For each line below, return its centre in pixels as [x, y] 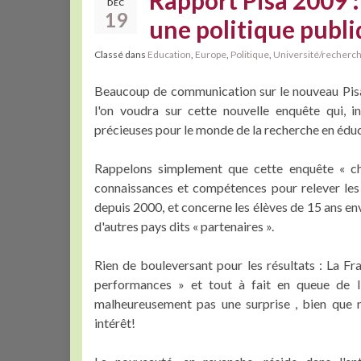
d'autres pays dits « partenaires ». [184, 226]
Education [169, 54]
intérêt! [115, 323]
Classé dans [121, 54]
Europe [211, 54]
